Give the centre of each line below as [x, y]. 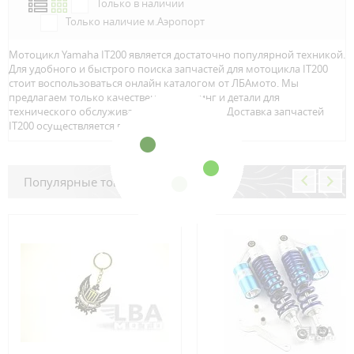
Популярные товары [83, 182]
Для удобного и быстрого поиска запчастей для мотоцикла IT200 [168, 69]
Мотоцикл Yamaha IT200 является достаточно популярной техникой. [177, 55]
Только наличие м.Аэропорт [135, 21]
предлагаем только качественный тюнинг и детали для [144, 97]
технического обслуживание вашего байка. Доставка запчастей [166, 111]
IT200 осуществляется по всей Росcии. [101, 126]
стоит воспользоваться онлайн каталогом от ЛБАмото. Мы [154, 83]
